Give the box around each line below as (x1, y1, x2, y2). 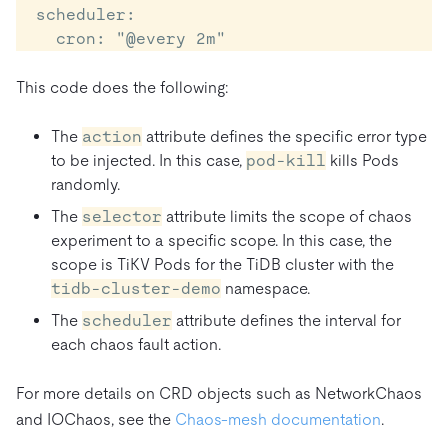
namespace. (221, 278, 310, 298)
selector (82, 206, 162, 226)
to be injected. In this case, (51, 150, 246, 170)
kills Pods (326, 150, 399, 170)
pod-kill (246, 150, 326, 170)
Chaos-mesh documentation (175, 409, 381, 429)
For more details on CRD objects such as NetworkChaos (16, 383, 422, 403)
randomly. (51, 174, 120, 194)
